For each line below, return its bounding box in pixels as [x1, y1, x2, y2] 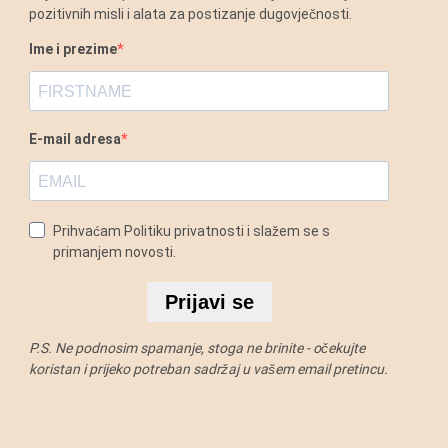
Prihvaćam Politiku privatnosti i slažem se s [53, 223, 331, 239]
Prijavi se [164, 290, 254, 313]
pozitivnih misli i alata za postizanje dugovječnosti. [29, 6, 353, 22]
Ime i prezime [29, 41, 118, 57]
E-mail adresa [29, 131, 122, 147]
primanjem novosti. [53, 244, 177, 260]
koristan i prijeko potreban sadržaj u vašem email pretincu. [29, 361, 389, 377]
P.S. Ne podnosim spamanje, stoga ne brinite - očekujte [29, 340, 366, 356]
